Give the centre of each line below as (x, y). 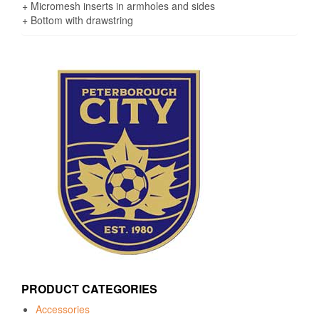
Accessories (63, 309)
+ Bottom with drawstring (78, 20)
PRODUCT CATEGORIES (89, 289)
